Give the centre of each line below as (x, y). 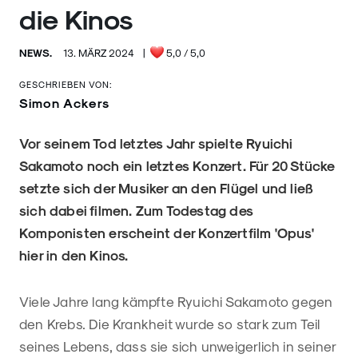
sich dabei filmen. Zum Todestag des (136, 210)
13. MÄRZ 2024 (99, 52)
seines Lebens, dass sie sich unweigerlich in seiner (178, 346)
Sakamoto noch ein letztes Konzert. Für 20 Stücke (177, 165)
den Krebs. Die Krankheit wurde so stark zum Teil (170, 323)
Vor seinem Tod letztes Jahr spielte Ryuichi (156, 143)
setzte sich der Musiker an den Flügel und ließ (167, 187)
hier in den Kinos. (74, 255)
